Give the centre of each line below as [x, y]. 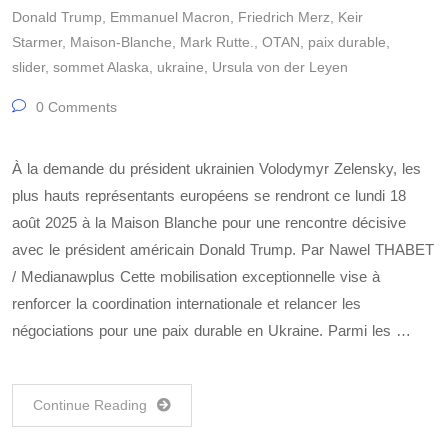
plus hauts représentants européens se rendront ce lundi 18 [209, 195]
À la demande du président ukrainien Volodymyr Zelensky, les [216, 168]
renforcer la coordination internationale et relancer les [186, 303]
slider [28, 67]
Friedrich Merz [284, 17]
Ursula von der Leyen [280, 67]
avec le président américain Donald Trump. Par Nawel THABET [223, 249]
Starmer [37, 42]
